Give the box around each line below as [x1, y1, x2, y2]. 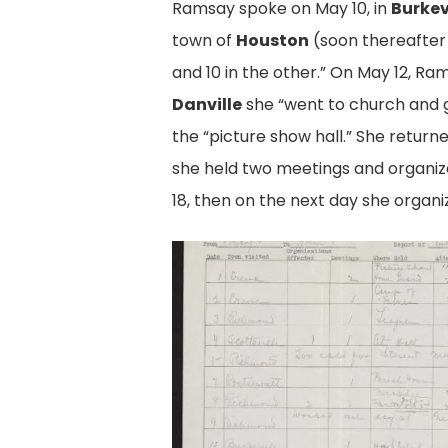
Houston [236, 29, 310, 53]
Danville [172, 93, 243, 117]
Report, [171, 276, 230, 300]
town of [172, 29, 237, 53]
